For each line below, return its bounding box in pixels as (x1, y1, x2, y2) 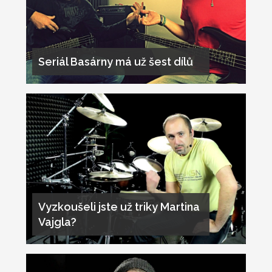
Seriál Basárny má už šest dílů (38, 55, 193, 69)
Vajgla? (38, 215, 76, 228)
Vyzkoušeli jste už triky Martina (38, 200, 200, 213)
